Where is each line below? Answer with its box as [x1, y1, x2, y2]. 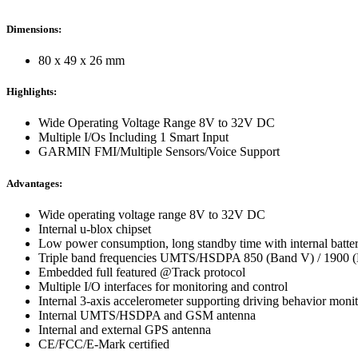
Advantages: [6, 177, 62, 189]
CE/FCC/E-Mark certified [38, 336, 169, 351]
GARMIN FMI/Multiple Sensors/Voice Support [38, 145, 280, 159]
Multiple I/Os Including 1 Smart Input [38, 130, 229, 145]
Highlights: [6, 86, 57, 98]
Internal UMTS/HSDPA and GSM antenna [38, 308, 256, 322]
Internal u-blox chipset [38, 221, 151, 236]
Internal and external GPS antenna [38, 322, 211, 336]
